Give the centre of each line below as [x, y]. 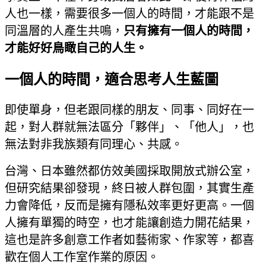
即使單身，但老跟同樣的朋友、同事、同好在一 [129, 110]
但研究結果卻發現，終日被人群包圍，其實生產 [129, 189]
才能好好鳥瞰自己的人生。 [76, 48]
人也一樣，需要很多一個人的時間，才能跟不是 [129, 14]
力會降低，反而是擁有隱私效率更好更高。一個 [129, 206]
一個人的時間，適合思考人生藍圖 [112, 80]
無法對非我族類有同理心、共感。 [94, 145]
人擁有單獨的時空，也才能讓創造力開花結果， [129, 223]
